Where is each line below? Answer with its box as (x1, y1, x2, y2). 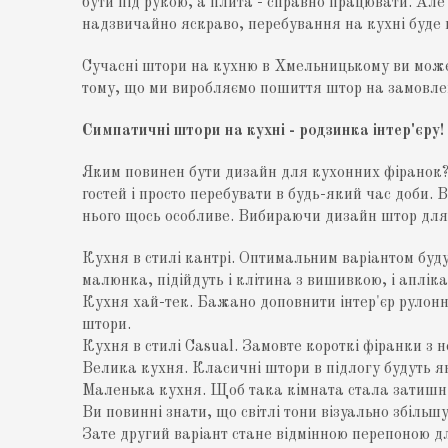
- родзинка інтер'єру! (285, 123, 445, 140)
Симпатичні (82, 123, 175, 140)
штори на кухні (174, 123, 286, 140)
